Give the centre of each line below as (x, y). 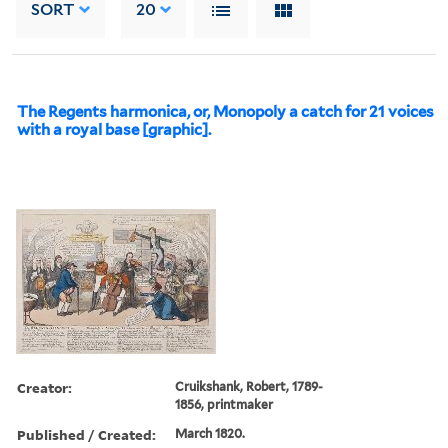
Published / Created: (86, 434)
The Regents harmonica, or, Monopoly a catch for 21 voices (225, 111)
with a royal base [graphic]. (114, 129)
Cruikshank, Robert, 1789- (249, 386)
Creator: (44, 387)
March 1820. (210, 433)
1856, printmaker (224, 404)
